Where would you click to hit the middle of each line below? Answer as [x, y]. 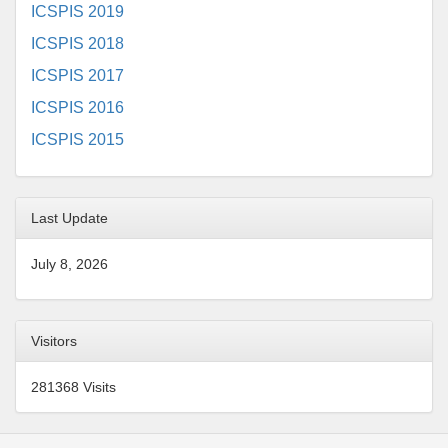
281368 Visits [73, 386]
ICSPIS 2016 [77, 107]
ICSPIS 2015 [77, 139]
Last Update [69, 217]
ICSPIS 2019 [77, 11]
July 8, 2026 [69, 263]
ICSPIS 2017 [77, 75]
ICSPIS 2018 [77, 43]
